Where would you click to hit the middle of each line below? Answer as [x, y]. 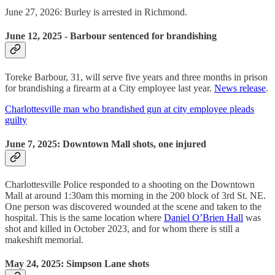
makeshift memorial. [44, 240]
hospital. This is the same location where [84, 218]
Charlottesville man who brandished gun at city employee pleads [130, 109]
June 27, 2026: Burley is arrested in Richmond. [96, 12]
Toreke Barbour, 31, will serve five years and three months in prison [136, 77]
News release [240, 88]
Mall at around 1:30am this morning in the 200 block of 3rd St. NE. [135, 196]
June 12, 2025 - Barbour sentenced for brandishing [111, 36]
